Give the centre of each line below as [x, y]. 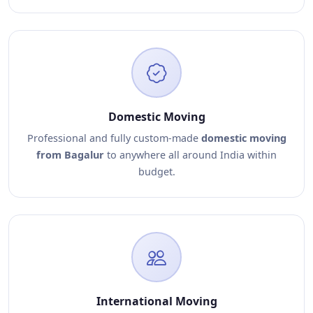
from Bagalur [70, 155]
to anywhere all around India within [190, 155]
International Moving [156, 301]
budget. [156, 172]
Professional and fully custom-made [114, 138]
